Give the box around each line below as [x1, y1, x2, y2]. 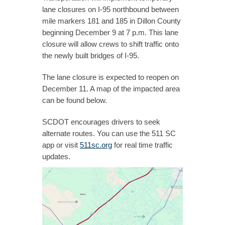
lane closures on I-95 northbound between [42, 5, 179, 14]
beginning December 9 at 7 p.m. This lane [42, 28, 178, 37]
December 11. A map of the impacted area [42, 84, 180, 93]
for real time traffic [112, 141, 173, 149]
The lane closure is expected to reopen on [42, 73, 179, 81]
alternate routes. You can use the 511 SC [42, 129, 176, 138]
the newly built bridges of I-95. [42, 51, 139, 60]
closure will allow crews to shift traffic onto [42, 40, 179, 48]
